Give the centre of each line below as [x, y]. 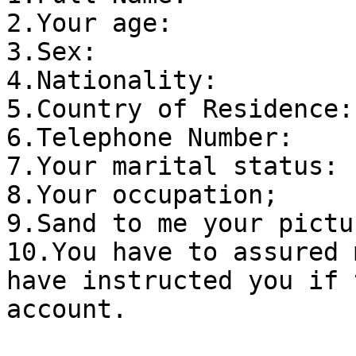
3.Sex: [52, 52]
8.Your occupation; [142, 195]
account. [67, 310]
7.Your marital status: [172, 166]
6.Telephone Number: [150, 138]
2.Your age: [89, 23]
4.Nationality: [112, 81]
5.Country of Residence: [180, 109]
